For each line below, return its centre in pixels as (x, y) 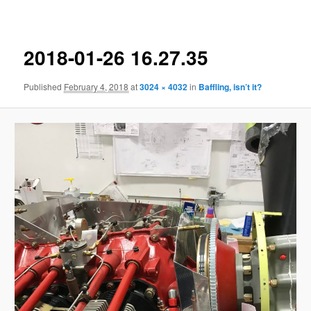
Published (44, 86)
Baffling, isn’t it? (230, 86)
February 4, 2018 (96, 86)
